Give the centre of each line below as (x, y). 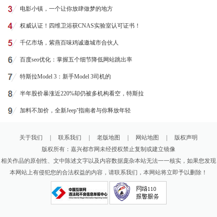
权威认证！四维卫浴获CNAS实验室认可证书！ (80, 26)
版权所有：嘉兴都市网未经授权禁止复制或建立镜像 (108, 149)
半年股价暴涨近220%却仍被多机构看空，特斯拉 (82, 93)
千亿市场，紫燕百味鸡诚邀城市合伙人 (69, 43)
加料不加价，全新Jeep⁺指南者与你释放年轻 (75, 110)
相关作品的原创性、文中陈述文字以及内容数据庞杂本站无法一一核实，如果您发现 (108, 161)
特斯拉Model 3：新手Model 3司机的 (65, 77)
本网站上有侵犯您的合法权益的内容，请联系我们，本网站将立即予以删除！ (108, 172)
